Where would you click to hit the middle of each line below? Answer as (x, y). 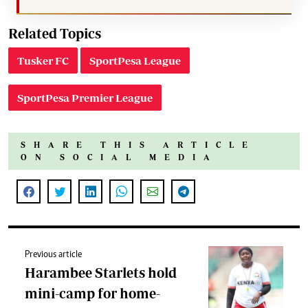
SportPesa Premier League (85, 98)
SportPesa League (135, 61)
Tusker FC (43, 61)
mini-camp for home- (92, 294)
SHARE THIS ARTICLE (138, 145)
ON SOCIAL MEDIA (119, 157)
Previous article (53, 255)
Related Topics (55, 34)
